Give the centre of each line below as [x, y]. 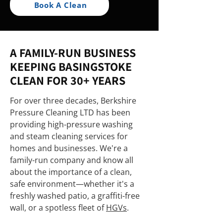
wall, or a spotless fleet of [58, 208]
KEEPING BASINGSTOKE [71, 66]
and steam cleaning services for [69, 136]
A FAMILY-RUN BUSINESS [73, 53]
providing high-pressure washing [71, 124]
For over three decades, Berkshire [73, 101]
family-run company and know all [72, 160]
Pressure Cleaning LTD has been [70, 112]
